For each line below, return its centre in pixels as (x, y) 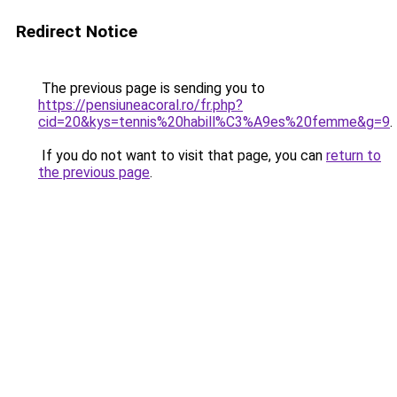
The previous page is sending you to (152, 88)
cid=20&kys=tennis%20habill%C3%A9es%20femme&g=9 (214, 122)
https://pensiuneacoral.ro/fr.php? (140, 105)
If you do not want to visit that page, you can (182, 156)
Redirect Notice (77, 31)
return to (354, 156)
